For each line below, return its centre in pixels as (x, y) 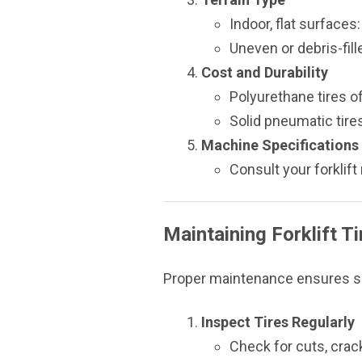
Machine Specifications (280, 145)
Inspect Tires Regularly (278, 322)
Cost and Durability (265, 72)
